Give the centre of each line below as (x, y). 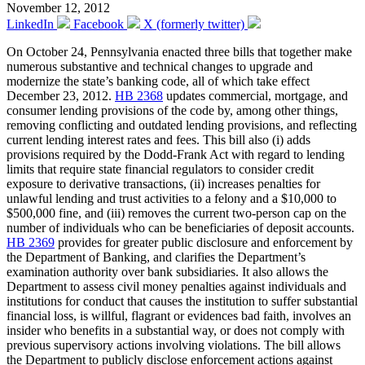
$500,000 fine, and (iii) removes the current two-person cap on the (176, 213)
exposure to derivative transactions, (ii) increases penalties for (163, 183)
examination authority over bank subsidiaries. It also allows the (167, 271)
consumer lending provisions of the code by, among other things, (172, 110)
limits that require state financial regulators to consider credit (160, 169)
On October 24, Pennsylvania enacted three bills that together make (179, 51)
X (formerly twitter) (194, 24)
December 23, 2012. (61, 95)
